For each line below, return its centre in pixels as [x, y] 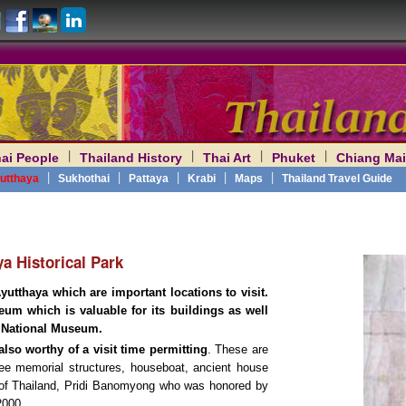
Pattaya [149, 179]
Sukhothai [84, 179]
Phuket [294, 158]
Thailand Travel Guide [337, 179]
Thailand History [131, 158]
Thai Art [227, 158]
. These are [237, 349]
